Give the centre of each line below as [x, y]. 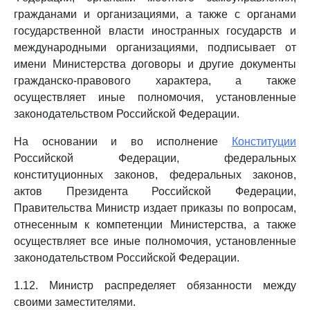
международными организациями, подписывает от [155, 47]
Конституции [264, 142]
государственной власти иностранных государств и [155, 31]
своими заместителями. [75, 302]
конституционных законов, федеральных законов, [155, 175]
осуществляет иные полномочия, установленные [155, 97]
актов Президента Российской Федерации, [155, 191]
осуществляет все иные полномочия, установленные [155, 241]
